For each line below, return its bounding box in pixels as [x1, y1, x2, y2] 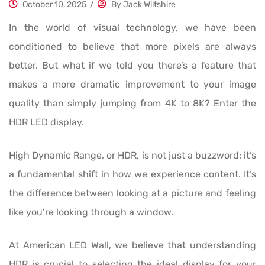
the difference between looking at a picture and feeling [9, 188, 256, 199]
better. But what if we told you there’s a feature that [9, 60, 256, 72]
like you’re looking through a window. [9, 206, 173, 218]
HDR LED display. [9, 117, 84, 128]
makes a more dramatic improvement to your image [9, 79, 256, 91]
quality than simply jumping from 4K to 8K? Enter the [9, 98, 256, 109]
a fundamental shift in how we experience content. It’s [9, 169, 256, 180]
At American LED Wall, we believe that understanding [9, 240, 256, 251]
